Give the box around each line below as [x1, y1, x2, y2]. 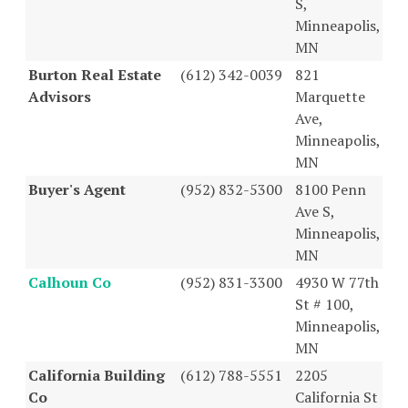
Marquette [295, 86, 365, 107]
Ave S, [295, 200, 334, 221]
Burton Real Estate [28, 64, 161, 85]
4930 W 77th [295, 271, 379, 292]
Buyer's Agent [28, 178, 126, 199]
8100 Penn [295, 178, 366, 199]
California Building [28, 364, 165, 385]
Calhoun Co [28, 271, 111, 292]
